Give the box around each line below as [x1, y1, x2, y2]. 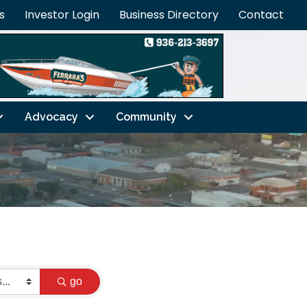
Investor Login [25, 7, 99, 23]
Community [115, 110, 177, 123]
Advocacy [24, 110, 78, 123]
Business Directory [119, 7, 219, 23]
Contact [238, 7, 284, 23]
